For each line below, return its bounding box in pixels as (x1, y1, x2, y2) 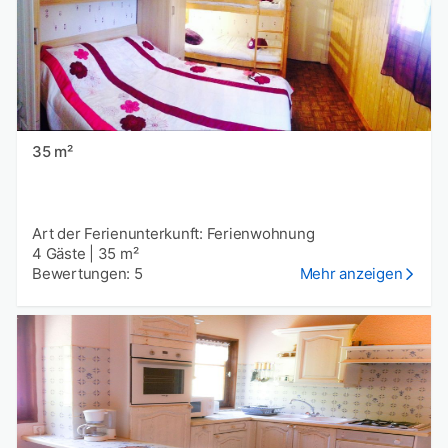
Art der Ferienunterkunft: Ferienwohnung (32, 224, 315, 244)
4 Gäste (32, 244, 86, 264)
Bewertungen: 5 (32, 264, 143, 284)
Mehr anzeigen (299, 264, 403, 284)
